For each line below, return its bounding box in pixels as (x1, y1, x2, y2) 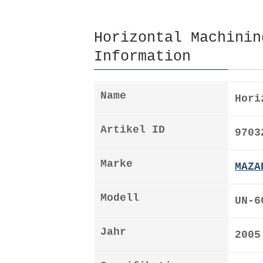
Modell (100, 192, 139, 204)
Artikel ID (100, 124, 165, 136)
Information (94, 48, 191, 65)
